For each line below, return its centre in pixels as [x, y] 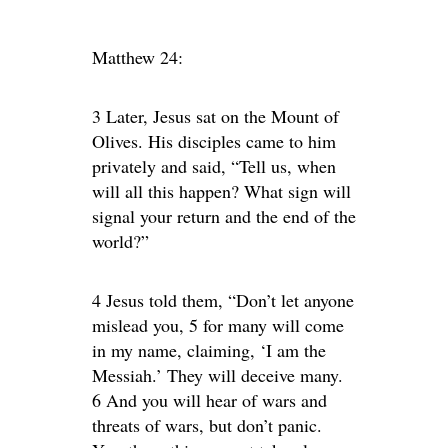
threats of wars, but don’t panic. [207, 425]
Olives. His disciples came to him [214, 141]
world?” [120, 241]
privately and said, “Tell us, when [214, 166]
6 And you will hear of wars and [209, 400]
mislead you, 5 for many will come [218, 325]
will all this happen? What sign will [221, 191]
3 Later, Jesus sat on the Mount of [215, 116]
